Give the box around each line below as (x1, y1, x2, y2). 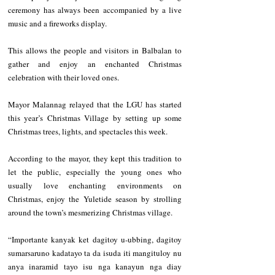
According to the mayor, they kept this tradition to (8, 153, 182, 165)
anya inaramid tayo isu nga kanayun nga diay (8, 261, 182, 273)
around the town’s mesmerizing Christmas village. (8, 207, 172, 219)
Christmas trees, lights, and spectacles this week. (8, 126, 172, 137)
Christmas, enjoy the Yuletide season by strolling (8, 193, 182, 205)
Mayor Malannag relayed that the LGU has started (8, 99, 182, 110)
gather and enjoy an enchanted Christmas (8, 58, 182, 70)
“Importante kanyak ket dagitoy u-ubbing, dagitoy (8, 234, 182, 246)
